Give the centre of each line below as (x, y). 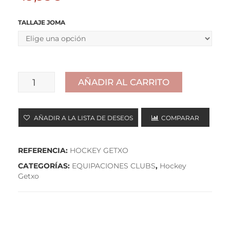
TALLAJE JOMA (42, 23)
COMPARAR (180, 118)
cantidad (34, 103)
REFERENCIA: (44, 151)
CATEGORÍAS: (45, 166)
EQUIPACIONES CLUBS (114, 166)
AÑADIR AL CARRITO (124, 82)
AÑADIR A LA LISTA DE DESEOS (83, 118)
